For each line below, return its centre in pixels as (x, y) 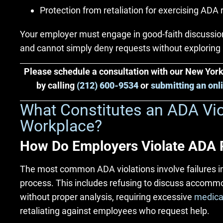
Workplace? (61, 126)
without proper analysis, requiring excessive (106, 197)
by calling (56, 85)
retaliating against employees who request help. (115, 211)
